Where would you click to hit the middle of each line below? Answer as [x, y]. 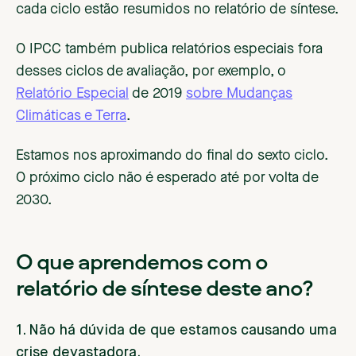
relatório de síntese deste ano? [164, 288]
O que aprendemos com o [142, 261]
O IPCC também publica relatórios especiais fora [169, 50]
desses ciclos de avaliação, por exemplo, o [151, 72]
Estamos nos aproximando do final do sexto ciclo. [172, 156]
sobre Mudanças [239, 94]
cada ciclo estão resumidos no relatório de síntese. [177, 10]
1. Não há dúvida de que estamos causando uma [176, 331]
